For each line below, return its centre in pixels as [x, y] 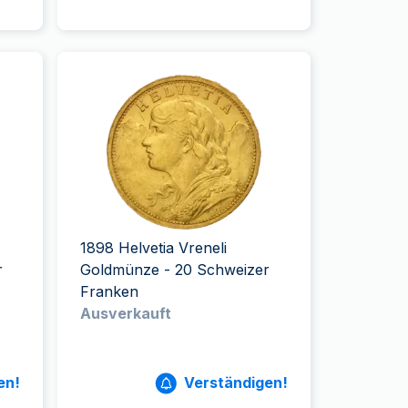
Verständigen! [235, 382]
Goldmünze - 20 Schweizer [175, 270]
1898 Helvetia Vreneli [154, 248]
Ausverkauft [126, 313]
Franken [110, 291]
